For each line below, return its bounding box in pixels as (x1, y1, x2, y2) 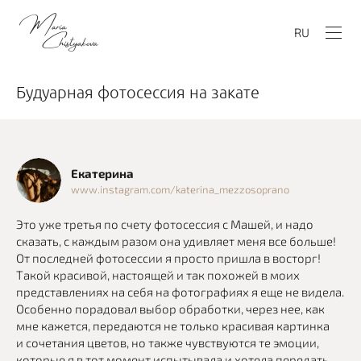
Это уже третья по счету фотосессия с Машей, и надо (16, 217, 313, 231)
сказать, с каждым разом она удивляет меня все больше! (16, 234, 336, 248)
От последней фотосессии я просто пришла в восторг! (16, 251, 321, 265)
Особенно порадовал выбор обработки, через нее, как (16, 301, 325, 316)
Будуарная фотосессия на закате (16, 82, 259, 102)
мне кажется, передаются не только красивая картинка (16, 318, 330, 333)
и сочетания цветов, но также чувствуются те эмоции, (16, 335, 319, 350)
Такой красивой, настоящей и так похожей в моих (16, 268, 300, 282)
